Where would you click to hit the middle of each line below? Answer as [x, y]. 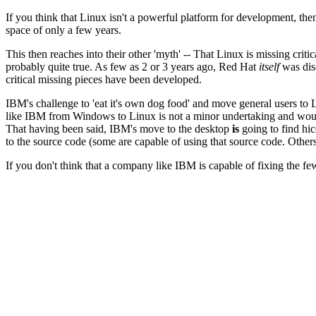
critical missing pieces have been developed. [104, 80]
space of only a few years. [63, 30]
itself [269, 67]
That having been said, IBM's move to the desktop [119, 129]
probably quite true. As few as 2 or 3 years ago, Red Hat [132, 67]
